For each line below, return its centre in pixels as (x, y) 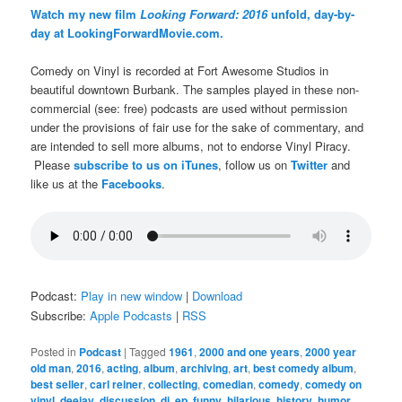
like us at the (66, 183)
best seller (58, 385)
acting (123, 368)
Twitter (310, 164)
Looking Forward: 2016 (204, 13)
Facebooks (132, 183)
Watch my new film (86, 13)
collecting (173, 385)
